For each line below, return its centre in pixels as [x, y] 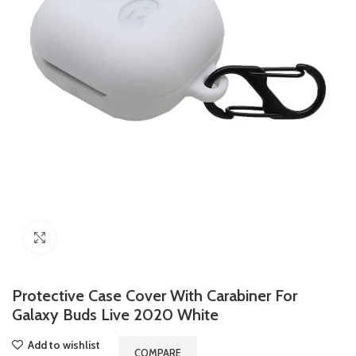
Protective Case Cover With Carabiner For [155, 296]
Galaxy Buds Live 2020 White [115, 315]
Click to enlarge [91, 238]
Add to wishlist [64, 345]
